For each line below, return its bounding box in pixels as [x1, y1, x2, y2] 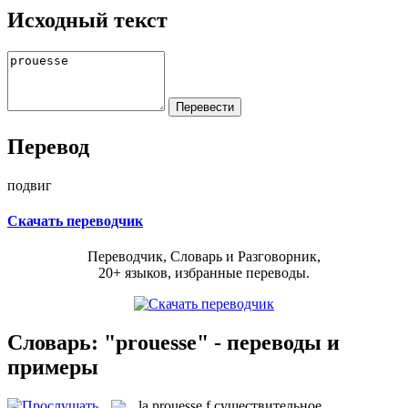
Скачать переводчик [7, 212, 143, 229]
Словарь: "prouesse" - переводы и [7, 330, 340, 354]
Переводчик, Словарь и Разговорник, [87, 249, 321, 265]
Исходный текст [7, 7, 168, 32]
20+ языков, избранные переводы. [98, 265, 310, 281]
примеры [7, 354, 98, 379]
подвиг [7, 177, 52, 193]
